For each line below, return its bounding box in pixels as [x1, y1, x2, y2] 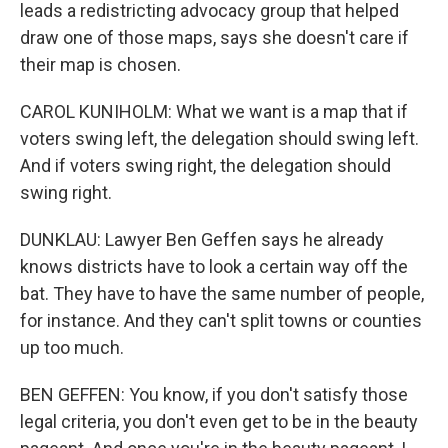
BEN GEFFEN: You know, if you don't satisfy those [20, 384, 408, 405]
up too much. [20, 337, 124, 358]
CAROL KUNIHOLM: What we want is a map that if [20, 101, 408, 122]
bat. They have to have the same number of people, [20, 283, 424, 304]
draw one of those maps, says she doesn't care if [20, 27, 409, 48]
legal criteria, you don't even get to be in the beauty [20, 411, 418, 432]
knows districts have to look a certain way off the [20, 256, 408, 277]
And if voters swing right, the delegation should [20, 155, 391, 176]
